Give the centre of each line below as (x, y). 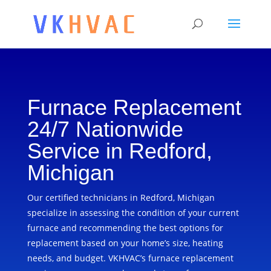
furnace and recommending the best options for (125, 228)
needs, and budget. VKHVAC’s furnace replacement (130, 258)
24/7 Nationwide (105, 129)
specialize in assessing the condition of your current (133, 213)
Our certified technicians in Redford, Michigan (121, 198)
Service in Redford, (119, 151)
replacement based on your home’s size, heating (125, 243)
